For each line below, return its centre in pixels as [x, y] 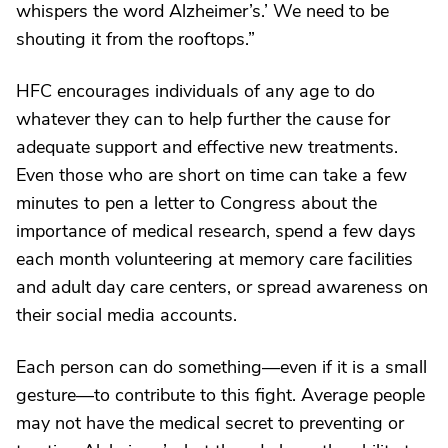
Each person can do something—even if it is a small [221, 367]
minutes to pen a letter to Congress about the [196, 203]
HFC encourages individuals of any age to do [195, 91]
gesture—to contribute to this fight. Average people [220, 395]
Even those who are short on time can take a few [211, 175]
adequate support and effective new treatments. [207, 147]
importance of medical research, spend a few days [216, 231]
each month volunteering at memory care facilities [214, 259]
